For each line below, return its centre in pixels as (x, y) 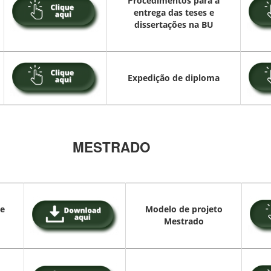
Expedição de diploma (174, 78)
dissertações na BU (174, 25)
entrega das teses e (174, 13)
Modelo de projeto (184, 209)
